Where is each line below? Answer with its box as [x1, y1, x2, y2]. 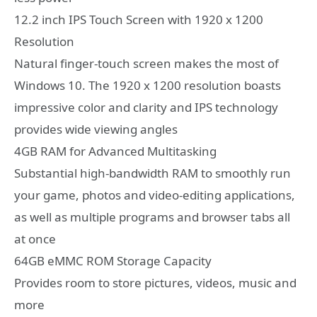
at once [14, 231, 56, 248]
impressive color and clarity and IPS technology [14, 99, 278, 116]
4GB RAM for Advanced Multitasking [14, 143, 217, 160]
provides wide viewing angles [14, 121, 178, 138]
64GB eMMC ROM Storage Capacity [14, 253, 212, 270]
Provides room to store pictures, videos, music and [14, 275, 296, 292]
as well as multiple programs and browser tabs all [14, 209, 290, 226]
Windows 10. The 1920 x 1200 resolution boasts [14, 77, 281, 94]
